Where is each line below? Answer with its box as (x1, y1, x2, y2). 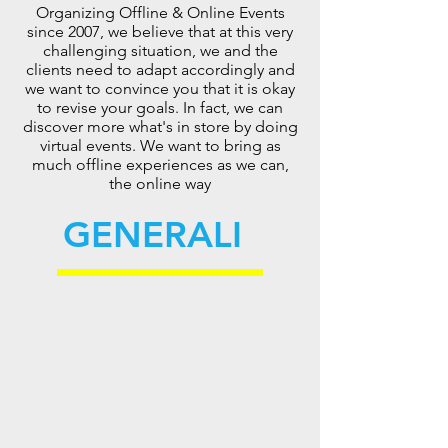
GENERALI (63, 213, 242, 256)
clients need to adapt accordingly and (25, 60, 295, 79)
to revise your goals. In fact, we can (37, 98, 283, 117)
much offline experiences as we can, (31, 155, 289, 174)
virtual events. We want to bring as (39, 136, 281, 155)
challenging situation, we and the (42, 41, 278, 60)
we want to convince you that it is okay (25, 79, 295, 98)
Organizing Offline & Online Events (35, 3, 285, 22)
